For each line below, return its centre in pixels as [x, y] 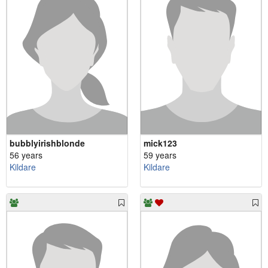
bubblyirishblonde [47, 143]
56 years [26, 155]
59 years [160, 155]
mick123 [160, 143]
